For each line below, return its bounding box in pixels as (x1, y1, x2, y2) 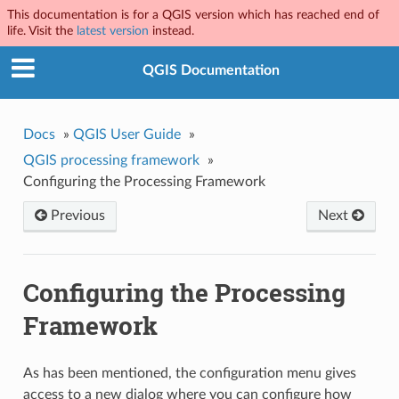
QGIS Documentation (142, 63, 280, 78)
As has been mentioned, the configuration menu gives (22, 366, 356, 381)
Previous (46, 208, 105, 223)
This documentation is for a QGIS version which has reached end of (7, 8, 379, 21)
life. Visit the (7, 24, 77, 37)
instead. (149, 24, 194, 37)
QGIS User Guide (72, 126, 181, 142)
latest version (77, 24, 149, 37)
